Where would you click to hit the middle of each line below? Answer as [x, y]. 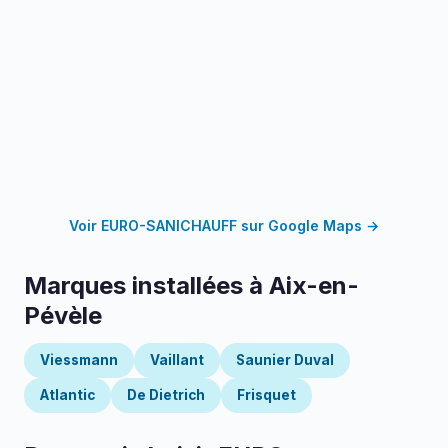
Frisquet [266, 395]
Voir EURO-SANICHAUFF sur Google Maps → [224, 225]
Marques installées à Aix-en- [191, 285]
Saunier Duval [285, 360]
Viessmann [79, 360]
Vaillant [177, 360]
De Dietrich [166, 395]
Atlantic [67, 395]
